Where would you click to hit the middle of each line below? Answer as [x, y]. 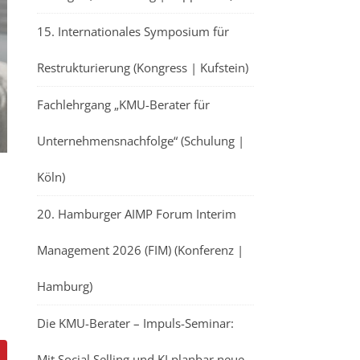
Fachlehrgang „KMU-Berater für [123, 104]
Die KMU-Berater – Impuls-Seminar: [135, 323]
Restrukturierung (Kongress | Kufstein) [143, 67]
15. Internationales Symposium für [133, 31]
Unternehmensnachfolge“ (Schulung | [141, 141]
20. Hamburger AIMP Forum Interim [137, 214]
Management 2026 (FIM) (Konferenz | [140, 250]
